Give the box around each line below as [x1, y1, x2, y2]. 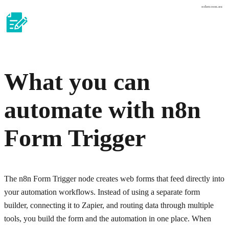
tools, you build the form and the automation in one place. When [4, 214, 211, 223]
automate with [4, 96, 161, 124]
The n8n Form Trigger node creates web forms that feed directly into [4, 174, 224, 184]
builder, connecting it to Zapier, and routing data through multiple [4, 201, 214, 210]
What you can [4, 68, 150, 96]
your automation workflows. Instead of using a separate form [4, 188, 200, 197]
